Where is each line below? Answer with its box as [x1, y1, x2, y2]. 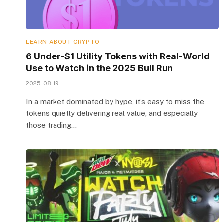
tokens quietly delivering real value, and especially [26, 109, 198, 117]
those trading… [26, 120, 77, 129]
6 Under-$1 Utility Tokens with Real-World [26, 51, 210, 61]
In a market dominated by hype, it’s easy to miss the [26, 97, 204, 106]
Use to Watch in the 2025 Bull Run [26, 62, 173, 73]
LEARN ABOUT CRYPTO [26, 38, 100, 45]
